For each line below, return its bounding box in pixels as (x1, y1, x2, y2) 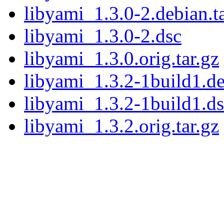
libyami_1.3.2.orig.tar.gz (24, 115, 219, 137)
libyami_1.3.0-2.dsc (24, 25, 181, 47)
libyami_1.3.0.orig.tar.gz (24, 47, 219, 69)
